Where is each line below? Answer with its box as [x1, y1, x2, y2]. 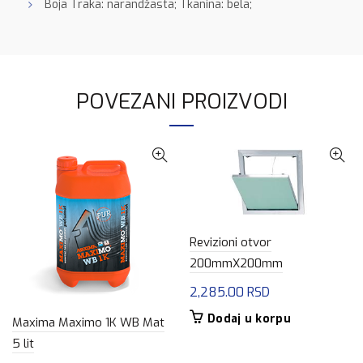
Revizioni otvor [190, 233, 271, 250]
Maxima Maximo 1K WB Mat [12, 314, 164, 331]
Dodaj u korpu [207, 310, 291, 327]
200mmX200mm [190, 254, 283, 271]
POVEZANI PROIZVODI [75, 88, 288, 116]
